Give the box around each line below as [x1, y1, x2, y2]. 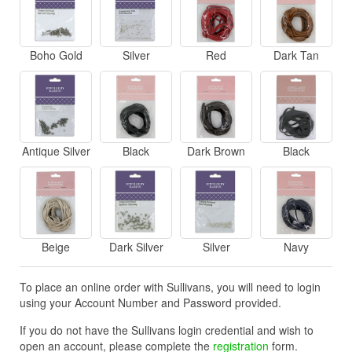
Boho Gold [29, 47, 82, 64]
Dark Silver [108, 239, 163, 255]
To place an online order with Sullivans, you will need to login [20, 279, 321, 295]
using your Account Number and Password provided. [20, 295, 281, 311]
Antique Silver [21, 143, 90, 159]
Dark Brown [187, 143, 245, 159]
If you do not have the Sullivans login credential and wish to [20, 322, 313, 339]
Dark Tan [273, 47, 319, 64]
